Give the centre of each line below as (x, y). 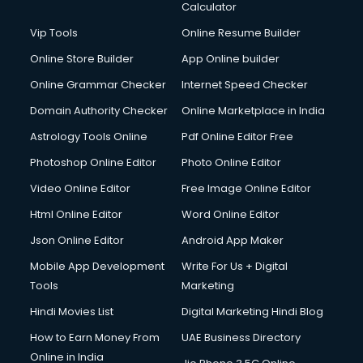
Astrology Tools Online (89, 137)
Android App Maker (233, 240)
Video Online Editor (81, 188)
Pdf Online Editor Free (237, 137)
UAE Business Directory (241, 337)
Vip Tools (54, 33)
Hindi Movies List (72, 312)
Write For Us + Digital (235, 266)
